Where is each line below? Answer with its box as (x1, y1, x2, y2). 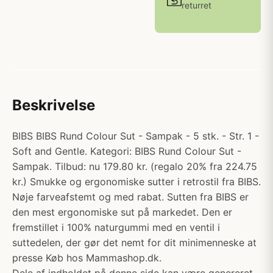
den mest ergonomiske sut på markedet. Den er (12, 206, 232, 218)
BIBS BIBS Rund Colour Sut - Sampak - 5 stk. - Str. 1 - (12, 130, 259, 142)
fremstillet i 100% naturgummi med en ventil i (12, 221, 220, 233)
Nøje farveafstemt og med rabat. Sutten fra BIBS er (12, 191, 249, 203)
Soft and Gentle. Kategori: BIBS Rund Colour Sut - (12, 145, 241, 157)
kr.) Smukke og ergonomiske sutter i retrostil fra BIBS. (12, 175, 261, 188)
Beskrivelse (12, 96, 95, 114)
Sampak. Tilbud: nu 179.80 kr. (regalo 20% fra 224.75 (12, 160, 257, 172)
